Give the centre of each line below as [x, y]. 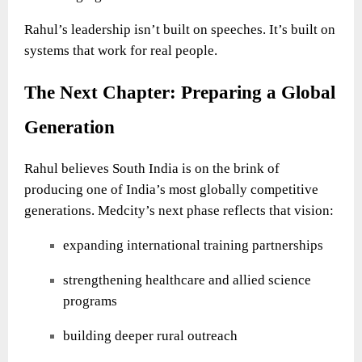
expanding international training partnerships [193, 245]
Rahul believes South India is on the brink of [152, 168]
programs [90, 301]
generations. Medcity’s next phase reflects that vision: [179, 210]
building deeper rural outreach [150, 335]
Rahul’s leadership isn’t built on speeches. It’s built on [180, 29]
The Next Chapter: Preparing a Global [180, 92]
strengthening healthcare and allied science [187, 280]
